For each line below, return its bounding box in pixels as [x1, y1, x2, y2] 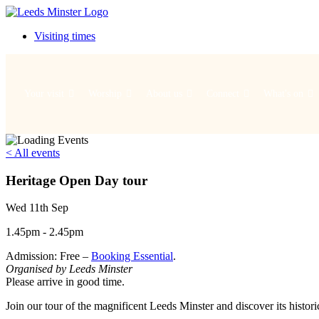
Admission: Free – [6, 250, 91, 263]
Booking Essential [91, 250, 173, 263]
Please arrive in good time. [6, 276, 125, 288]
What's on [263, 88, 303, 99]
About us [146, 88, 182, 99]
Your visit [24, 88, 64, 99]
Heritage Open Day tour [6, 172, 147, 188]
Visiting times [34, 30, 95, 42]
